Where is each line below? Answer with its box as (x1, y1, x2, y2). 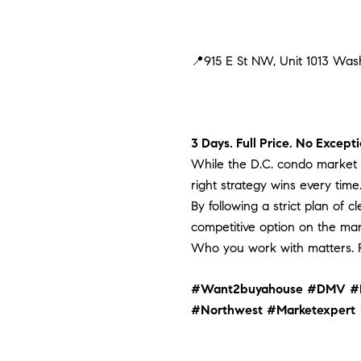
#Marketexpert (267, 301, 355, 317)
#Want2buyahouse (191, 280, 303, 297)
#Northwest (191, 301, 263, 317)
